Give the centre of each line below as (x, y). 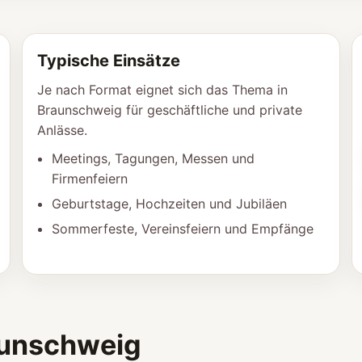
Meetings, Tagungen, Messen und (154, 158)
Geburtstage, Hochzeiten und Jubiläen (170, 204)
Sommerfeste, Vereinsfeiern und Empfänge (183, 229)
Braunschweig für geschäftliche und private (170, 110)
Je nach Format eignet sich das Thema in (163, 90)
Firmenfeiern (90, 179)
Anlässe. (63, 130)
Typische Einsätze (109, 61)
